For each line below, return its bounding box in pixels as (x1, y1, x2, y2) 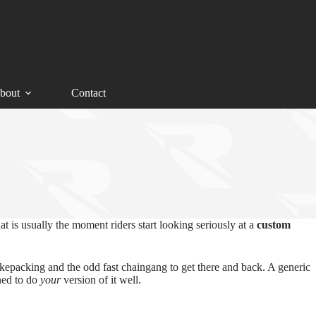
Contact (71, 86, 106, 99)
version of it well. (61, 274, 141, 286)
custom (257, 219, 291, 231)
